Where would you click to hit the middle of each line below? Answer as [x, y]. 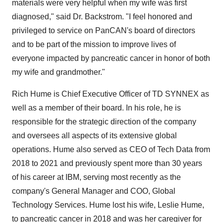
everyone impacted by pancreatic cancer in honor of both [111, 58]
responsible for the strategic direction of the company [104, 122]
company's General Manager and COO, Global [94, 191]
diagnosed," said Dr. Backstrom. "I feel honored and [102, 17]
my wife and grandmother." [58, 72]
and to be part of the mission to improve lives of [94, 44]
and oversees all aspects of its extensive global [94, 136]
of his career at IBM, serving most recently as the [96, 177]
